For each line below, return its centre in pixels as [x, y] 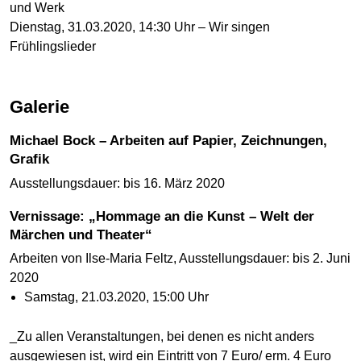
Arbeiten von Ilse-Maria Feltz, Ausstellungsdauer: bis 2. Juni [180, 259]
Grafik [29, 159]
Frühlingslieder [53, 46]
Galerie [46, 106]
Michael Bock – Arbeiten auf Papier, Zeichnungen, [15, 140]
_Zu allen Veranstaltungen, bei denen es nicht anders [162, 337]
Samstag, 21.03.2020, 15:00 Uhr [116, 297]
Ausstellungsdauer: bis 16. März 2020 [117, 183]
